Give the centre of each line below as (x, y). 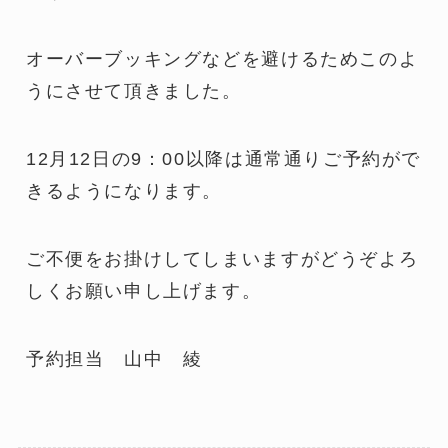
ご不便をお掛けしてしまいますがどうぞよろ (222, 259)
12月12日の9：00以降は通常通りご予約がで (223, 159)
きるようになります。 (124, 191)
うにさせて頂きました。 (133, 91)
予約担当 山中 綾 (114, 358)
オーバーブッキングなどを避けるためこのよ (222, 59)
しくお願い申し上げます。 (143, 291)
